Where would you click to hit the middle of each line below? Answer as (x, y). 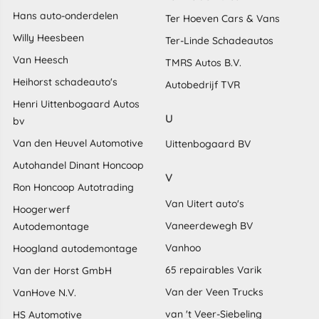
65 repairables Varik (214, 270)
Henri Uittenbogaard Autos (76, 104)
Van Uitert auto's (205, 203)
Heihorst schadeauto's (65, 82)
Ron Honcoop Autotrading (73, 187)
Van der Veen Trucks (214, 292)
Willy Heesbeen (48, 37)
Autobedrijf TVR (203, 84)
